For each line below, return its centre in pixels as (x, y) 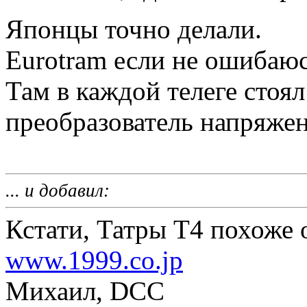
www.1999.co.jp (94, 260)
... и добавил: (58, 190)
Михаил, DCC (85, 291)
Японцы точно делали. (134, 29)
